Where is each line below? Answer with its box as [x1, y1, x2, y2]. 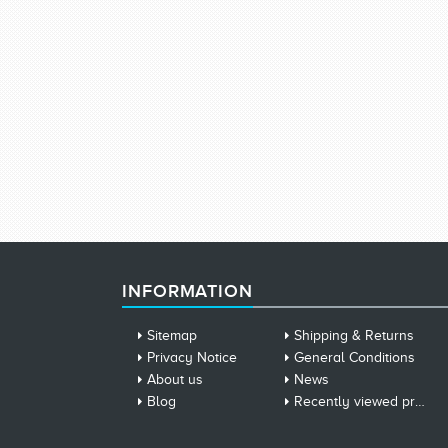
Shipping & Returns [294, 328, 415, 343]
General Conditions [294, 350, 416, 365]
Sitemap [147, 328, 197, 343]
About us [147, 372, 203, 387]
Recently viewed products [294, 394, 416, 409]
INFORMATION [122, 281, 253, 301]
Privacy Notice [147, 350, 237, 365]
